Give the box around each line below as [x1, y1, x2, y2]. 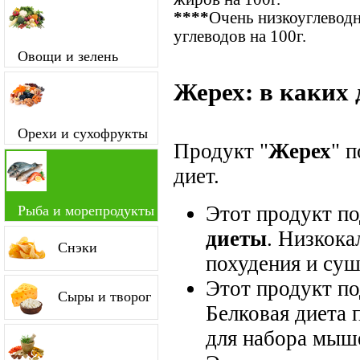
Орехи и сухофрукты [18, 125, 148, 141]
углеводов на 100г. [174, 27, 306, 45]
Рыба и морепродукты [18, 202, 154, 219]
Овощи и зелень [18, 48, 118, 64]
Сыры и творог [58, 288, 151, 305]
